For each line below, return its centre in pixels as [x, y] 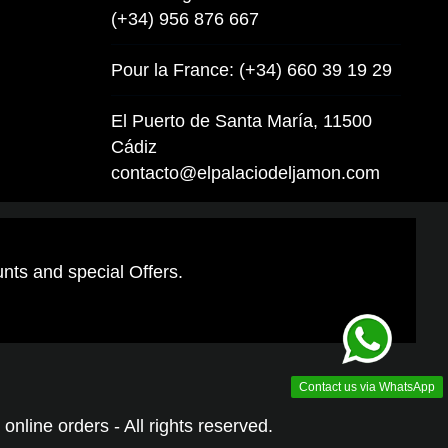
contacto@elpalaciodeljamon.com [245, 172]
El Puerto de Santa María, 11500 [241, 120]
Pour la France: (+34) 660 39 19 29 [251, 69]
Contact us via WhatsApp [367, 387]
